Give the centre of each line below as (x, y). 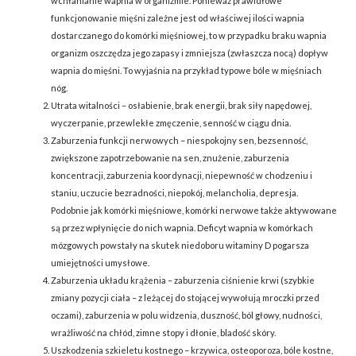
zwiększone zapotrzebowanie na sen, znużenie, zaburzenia (170, 157)
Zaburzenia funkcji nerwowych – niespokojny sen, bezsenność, (179, 140)
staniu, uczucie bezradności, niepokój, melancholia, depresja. (174, 192)
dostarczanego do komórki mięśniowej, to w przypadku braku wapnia (189, 35)
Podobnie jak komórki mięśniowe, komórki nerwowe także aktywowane (194, 210)
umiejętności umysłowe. (100, 262)
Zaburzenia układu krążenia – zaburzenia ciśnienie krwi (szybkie (183, 280)
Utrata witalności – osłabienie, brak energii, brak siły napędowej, (181, 105)
